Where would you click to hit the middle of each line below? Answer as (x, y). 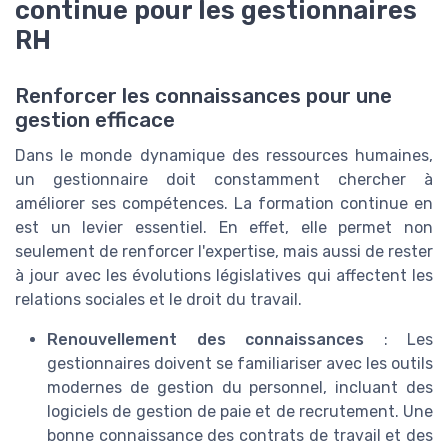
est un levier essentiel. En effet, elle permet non (224, 228)
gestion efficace (95, 120)
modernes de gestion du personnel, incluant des (240, 388)
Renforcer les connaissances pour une (203, 96)
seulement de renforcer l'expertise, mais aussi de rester (224, 252)
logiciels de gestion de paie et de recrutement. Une (240, 412)
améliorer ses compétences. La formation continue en (224, 204)
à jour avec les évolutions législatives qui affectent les (224, 276)
